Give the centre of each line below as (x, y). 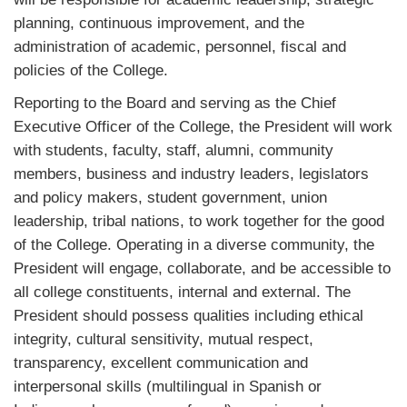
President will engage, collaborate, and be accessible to (202, 268)
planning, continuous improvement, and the (159, 23)
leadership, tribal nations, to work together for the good (199, 221)
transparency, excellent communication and (161, 363)
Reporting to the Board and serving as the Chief (175, 103)
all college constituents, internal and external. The (182, 292)
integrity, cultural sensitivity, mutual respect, (164, 339)
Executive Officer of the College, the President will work (203, 127)
